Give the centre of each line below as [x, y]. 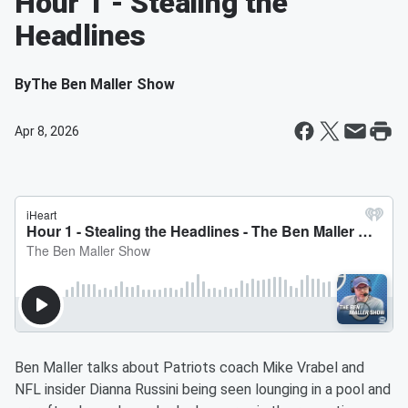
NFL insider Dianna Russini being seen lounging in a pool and [203, 389]
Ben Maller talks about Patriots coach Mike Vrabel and [189, 367]
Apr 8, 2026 [47, 131]
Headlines [81, 36]
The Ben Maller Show [103, 84]
